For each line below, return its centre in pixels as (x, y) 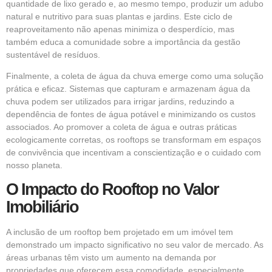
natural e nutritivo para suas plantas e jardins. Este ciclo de (119, 16)
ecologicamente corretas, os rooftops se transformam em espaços (134, 140)
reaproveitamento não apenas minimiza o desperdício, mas (120, 29)
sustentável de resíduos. (53, 54)
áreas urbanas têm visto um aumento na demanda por (111, 257)
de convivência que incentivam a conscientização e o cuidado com (134, 153)
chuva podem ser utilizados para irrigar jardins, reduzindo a (120, 102)
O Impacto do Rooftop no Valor (112, 189)
